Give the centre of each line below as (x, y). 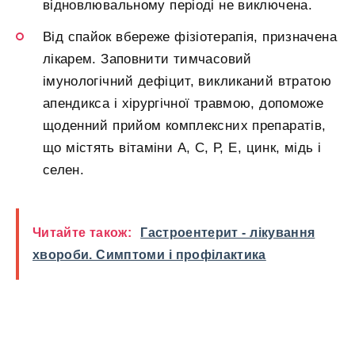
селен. (64, 170)
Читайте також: (82, 232)
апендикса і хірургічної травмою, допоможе (183, 103)
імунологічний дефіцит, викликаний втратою (187, 81)
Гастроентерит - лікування (228, 232)
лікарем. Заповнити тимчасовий (147, 59)
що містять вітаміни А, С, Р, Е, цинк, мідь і (182, 147)
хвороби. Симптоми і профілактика (149, 254)
